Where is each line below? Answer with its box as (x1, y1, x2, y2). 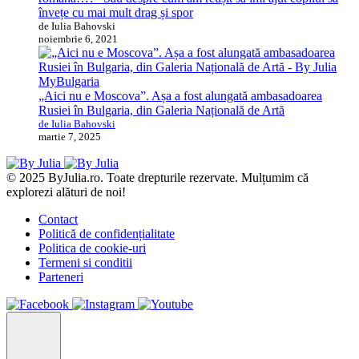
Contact (38, 212, 78, 226)
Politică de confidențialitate (38, 226, 175, 240)
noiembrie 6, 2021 (38, 32, 118, 45)
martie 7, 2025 (38, 130, 101, 143)
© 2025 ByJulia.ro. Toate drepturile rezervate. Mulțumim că (6, 170, 309, 184)
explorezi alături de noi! (6, 184, 126, 199)
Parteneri (38, 269, 83, 284)
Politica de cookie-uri (38, 240, 146, 255)
